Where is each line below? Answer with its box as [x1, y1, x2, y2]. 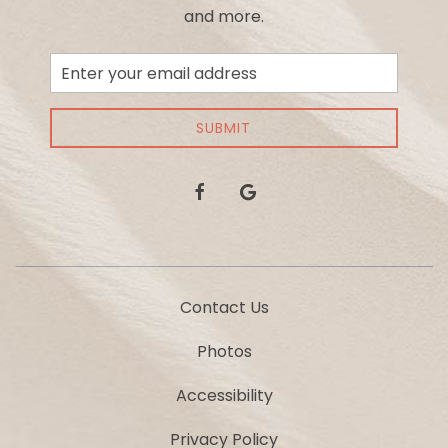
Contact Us [179, 296, 269, 319]
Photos [196, 340, 252, 363]
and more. [184, 5, 264, 28]
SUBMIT [196, 118, 252, 138]
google [237, 180, 285, 201]
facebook [189, 180, 256, 201]
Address [48, 84, 104, 104]
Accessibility [175, 384, 273, 407]
